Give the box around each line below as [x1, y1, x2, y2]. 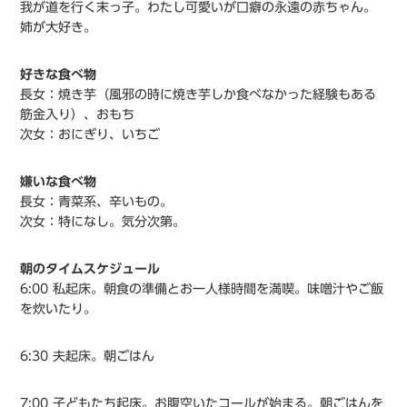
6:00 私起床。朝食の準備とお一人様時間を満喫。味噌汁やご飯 [20, 283, 384, 296]
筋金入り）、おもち [20, 108, 135, 122]
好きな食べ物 [20, 68, 97, 82]
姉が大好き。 [20, 21, 97, 35]
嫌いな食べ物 [20, 175, 97, 189]
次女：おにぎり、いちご [20, 128, 161, 142]
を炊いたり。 [20, 303, 97, 316]
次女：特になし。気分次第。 [20, 215, 186, 229]
